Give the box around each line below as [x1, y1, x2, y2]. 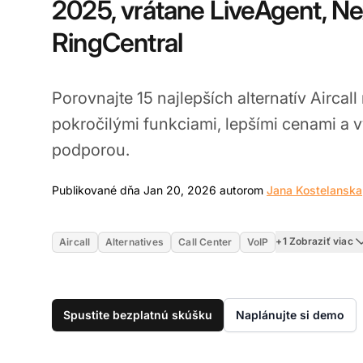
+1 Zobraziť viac [275, 235, 353, 248]
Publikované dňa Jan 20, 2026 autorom [52, 182, 267, 197]
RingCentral [52, 26, 183, 58]
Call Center [178, 235, 233, 248]
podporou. [52, 139, 130, 160]
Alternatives [105, 235, 164, 248]
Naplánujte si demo [236, 307, 344, 322]
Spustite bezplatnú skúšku [63, 307, 212, 322]
